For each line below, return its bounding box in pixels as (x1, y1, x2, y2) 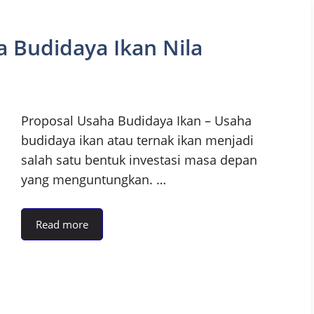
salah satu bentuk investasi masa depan (21, 151, 257, 168)
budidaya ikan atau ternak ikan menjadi (21, 131, 254, 149)
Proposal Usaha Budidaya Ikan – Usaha (21, 111, 252, 129)
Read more (36, 217, 88, 231)
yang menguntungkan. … (21, 170, 166, 188)
